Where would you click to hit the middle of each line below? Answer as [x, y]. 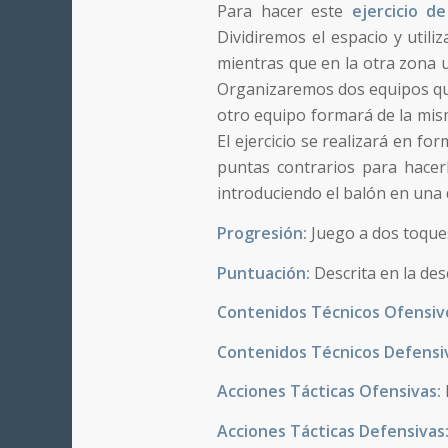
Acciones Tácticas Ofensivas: [331, 391]
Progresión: [264, 232]
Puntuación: [265, 272]
